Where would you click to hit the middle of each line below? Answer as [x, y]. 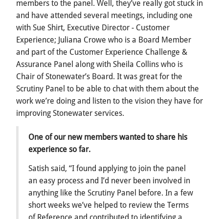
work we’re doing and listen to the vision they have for [109, 101]
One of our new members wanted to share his [108, 137]
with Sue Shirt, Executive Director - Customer [93, 28]
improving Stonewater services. [70, 113]
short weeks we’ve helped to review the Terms [109, 205]
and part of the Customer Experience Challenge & [102, 52]
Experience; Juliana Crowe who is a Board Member [104, 40]
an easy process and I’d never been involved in [109, 181]
